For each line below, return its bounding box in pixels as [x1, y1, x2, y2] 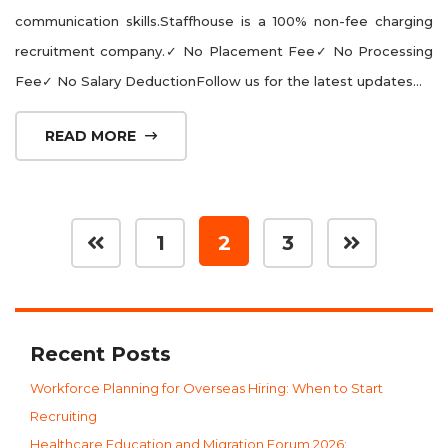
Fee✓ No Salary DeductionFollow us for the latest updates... [15, 72, 422, 89]
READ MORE [45, 126, 140, 145]
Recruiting [30, 407, 97, 424]
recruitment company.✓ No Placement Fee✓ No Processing [15, 42, 433, 59]
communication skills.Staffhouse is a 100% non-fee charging [15, 12, 433, 29]
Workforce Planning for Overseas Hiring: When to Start [30, 379, 383, 396]
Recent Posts [30, 341, 171, 366]
